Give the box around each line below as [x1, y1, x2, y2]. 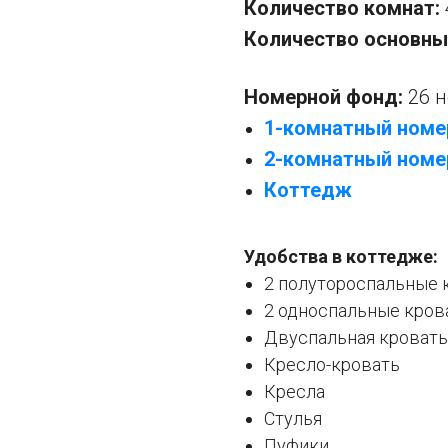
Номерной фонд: [244, 85, 408, 110]
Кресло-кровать [264, 354, 400, 376]
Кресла [264, 381, 325, 403]
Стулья [264, 408, 322, 430]
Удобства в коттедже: [244, 246, 438, 268]
